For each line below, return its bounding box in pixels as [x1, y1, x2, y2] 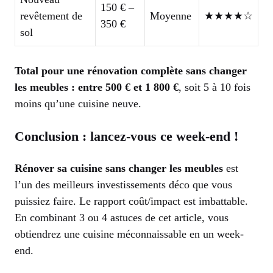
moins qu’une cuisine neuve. [15, 97, 141, 110]
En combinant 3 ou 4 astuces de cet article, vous [15, 211, 229, 224]
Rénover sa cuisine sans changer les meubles [15, 161, 223, 174]
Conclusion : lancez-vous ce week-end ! [15, 128, 238, 144]
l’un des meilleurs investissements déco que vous [15, 178, 232, 191]
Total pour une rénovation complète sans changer [15, 64, 247, 77]
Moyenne [150, 9, 191, 22]
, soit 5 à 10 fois [179, 80, 250, 93]
